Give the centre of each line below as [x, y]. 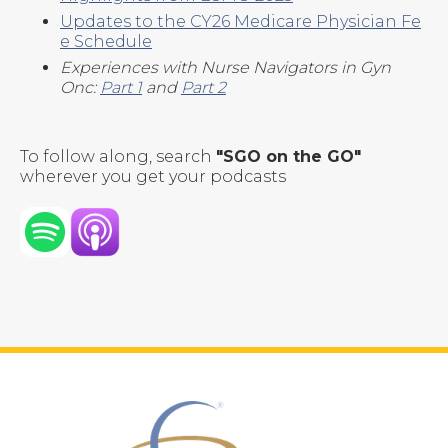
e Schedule [106, 42]
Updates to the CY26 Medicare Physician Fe [240, 22]
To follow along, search [118, 156]
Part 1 [121, 88]
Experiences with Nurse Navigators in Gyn [225, 68]
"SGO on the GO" [288, 156]
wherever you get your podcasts [153, 176]
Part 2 [203, 88]
